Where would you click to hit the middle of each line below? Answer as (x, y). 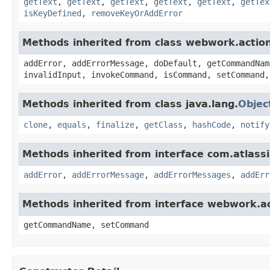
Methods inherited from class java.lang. (130, 104)
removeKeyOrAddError (137, 13)
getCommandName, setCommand (86, 224)
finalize (115, 124)
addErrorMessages (192, 174)
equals (72, 124)
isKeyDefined (52, 13)
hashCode (212, 124)
